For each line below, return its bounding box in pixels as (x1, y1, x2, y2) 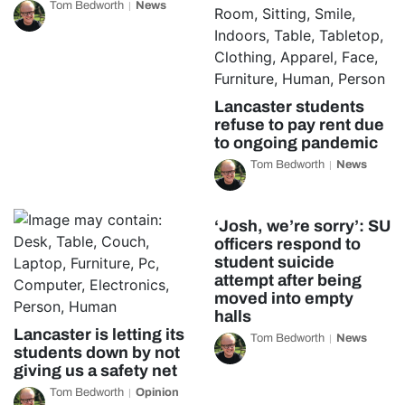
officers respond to (213, 235, 361, 253)
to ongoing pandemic (213, 134, 378, 152)
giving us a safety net (14, 362, 177, 380)
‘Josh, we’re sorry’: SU (213, 217, 391, 235)
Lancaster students (213, 98, 364, 116)
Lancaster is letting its (14, 325, 184, 344)
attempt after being (213, 271, 362, 289)
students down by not (14, 344, 180, 362)
